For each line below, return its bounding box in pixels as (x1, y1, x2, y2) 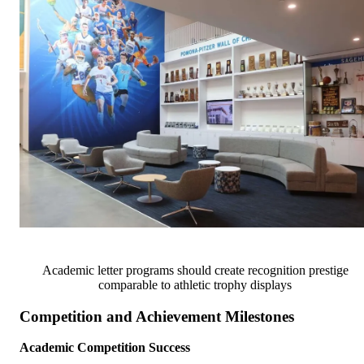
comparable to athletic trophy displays (98, 277, 292, 292)
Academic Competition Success (19, 340, 190, 355)
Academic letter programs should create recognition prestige (41, 262, 349, 277)
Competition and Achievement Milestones (19, 307, 294, 325)
